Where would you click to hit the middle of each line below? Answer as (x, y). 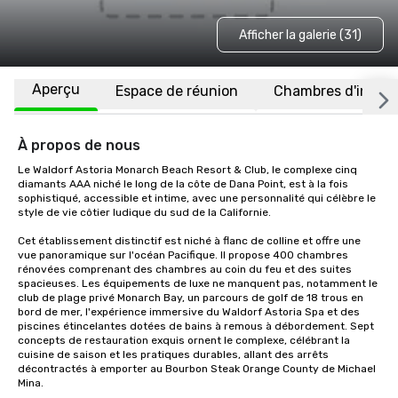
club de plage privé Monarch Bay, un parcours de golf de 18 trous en (191, 298)
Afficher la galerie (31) (300, 35)
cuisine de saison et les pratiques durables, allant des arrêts (173, 354)
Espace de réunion (177, 91)
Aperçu (56, 89)
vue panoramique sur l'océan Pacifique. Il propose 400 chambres (183, 255)
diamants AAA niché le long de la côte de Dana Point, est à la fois (183, 184)
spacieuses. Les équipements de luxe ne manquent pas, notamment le (198, 283)
